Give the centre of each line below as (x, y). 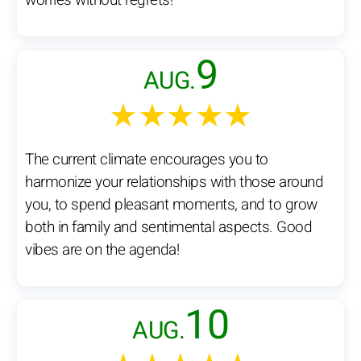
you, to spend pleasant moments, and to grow (171, 205)
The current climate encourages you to (147, 160)
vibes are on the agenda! (102, 250)
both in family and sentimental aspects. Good (168, 228)
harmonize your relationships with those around (174, 183)
